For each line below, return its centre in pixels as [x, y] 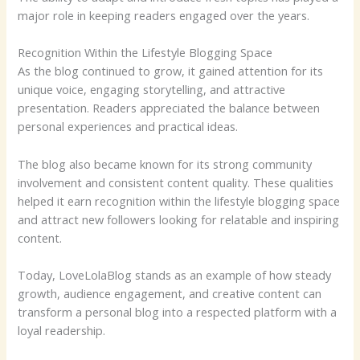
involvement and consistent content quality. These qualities [176, 182]
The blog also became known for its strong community [165, 164]
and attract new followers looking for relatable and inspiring [179, 219]
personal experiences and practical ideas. [128, 127]
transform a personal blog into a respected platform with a [178, 312]
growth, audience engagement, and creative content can [170, 294]
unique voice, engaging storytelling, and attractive [152, 90]
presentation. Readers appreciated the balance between [169, 108]
